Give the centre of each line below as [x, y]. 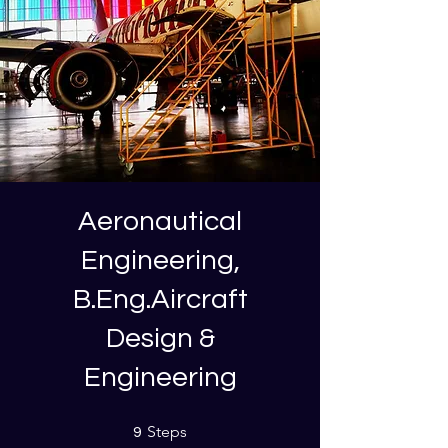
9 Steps [205, 426]
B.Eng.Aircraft [160, 299]
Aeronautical [160, 221]
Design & [160, 338]
